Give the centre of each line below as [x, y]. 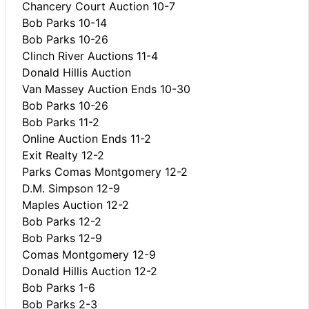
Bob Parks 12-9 [62, 238]
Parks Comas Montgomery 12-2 [105, 171]
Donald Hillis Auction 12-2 [90, 271]
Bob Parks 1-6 [59, 287]
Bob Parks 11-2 [61, 122]
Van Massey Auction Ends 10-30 [106, 89]
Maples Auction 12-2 [76, 205]
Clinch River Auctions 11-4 [90, 56]
